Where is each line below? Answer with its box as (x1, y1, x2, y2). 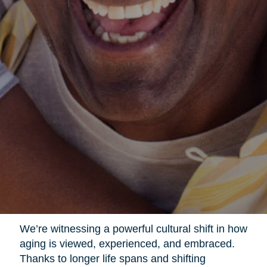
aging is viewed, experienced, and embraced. (19, 238, 235, 250)
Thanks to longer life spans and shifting (19, 253, 206, 265)
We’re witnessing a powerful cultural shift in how (19, 223, 247, 235)
